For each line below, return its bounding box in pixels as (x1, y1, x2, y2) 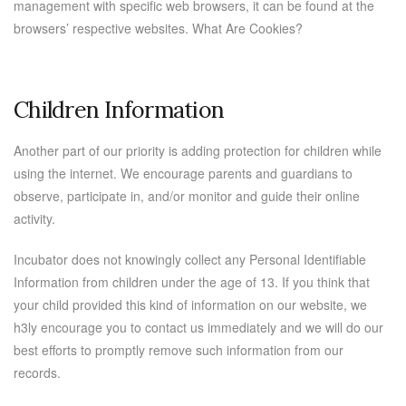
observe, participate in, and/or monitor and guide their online (14, 187, 360, 205)
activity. (14, 209, 55, 227)
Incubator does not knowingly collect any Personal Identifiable (14, 250, 366, 268)
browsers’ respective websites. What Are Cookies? (14, 19, 303, 37)
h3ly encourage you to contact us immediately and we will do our (14, 318, 383, 336)
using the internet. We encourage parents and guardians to (14, 164, 353, 182)
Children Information (14, 95, 224, 124)
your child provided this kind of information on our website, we (14, 295, 367, 314)
